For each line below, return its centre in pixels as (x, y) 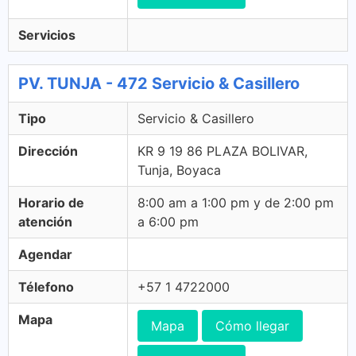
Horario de (51, 203)
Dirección (48, 151)
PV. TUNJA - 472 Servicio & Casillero (159, 83)
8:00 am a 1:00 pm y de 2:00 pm (236, 203)
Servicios (47, 35)
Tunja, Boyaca (179, 170)
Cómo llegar (252, 326)
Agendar (45, 254)
